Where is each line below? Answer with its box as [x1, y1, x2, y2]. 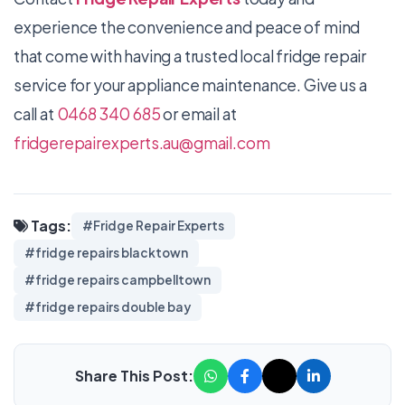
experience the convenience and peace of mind [14, 17, 361, 38]
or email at [160, 104, 237, 125]
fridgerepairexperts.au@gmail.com [14, 133, 270, 154]
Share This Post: [74, 366, 193, 386]
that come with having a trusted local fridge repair [14, 46, 367, 67]
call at [14, 104, 57, 125]
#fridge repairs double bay [24, 299, 191, 316]
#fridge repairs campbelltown [24, 272, 211, 288]
